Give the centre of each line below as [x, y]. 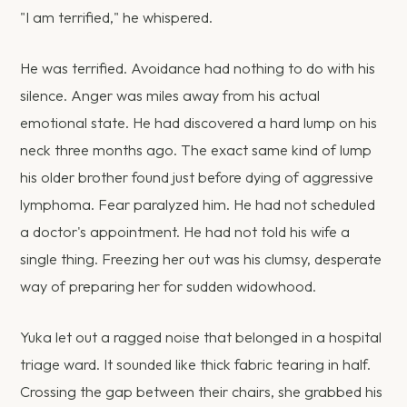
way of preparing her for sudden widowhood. [169, 286]
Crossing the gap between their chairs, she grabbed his [202, 392]
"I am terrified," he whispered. [117, 17]
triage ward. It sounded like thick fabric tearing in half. [196, 364]
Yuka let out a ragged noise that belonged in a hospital [201, 337]
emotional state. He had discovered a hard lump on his [199, 122]
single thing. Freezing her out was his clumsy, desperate [201, 258]
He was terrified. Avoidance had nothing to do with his [198, 68]
